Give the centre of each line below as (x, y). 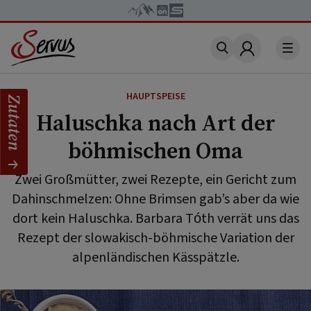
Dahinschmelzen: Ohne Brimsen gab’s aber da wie (155, 199)
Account (269, 57)
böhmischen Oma (155, 151)
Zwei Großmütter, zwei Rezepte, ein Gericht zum (155, 180)
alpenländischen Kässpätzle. (155, 258)
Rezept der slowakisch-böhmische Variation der (155, 238)
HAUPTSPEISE (155, 96)
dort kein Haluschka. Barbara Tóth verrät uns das (155, 219)
